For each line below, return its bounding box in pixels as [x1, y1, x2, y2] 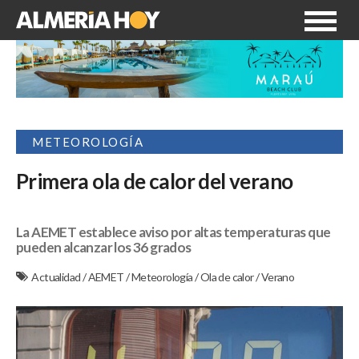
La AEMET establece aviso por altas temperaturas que [16, 224, 331, 241]
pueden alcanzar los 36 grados [16, 239, 192, 256]
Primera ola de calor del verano [16, 168, 293, 195]
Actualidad [31, 270, 83, 284]
